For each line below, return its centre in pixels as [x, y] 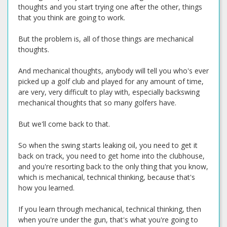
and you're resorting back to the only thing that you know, [113, 166]
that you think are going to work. [72, 17]
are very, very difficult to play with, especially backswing [109, 92]
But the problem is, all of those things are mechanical [106, 39]
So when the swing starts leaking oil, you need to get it [108, 145]
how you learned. [46, 188]
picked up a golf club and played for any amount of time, [111, 81]
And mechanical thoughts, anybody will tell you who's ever [113, 71]
